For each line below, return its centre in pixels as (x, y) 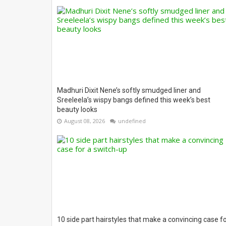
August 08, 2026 (84, 121)
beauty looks (77, 109)
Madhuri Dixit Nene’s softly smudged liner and (129, 90)
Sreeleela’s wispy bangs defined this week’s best (134, 100)
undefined (132, 121)
